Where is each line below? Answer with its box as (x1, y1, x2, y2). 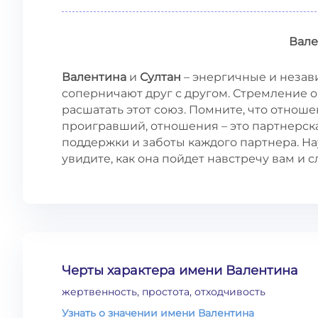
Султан (140, 70, 181, 84)
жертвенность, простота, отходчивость (62, 285, 265, 298)
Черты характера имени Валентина (62, 263, 298, 278)
